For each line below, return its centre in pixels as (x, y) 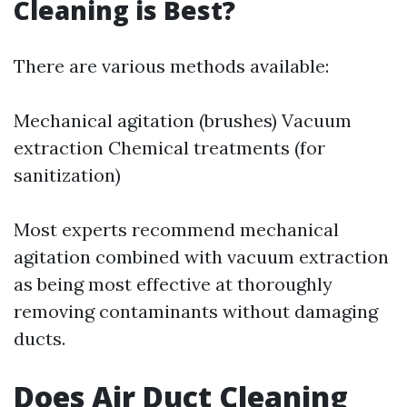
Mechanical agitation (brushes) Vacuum (183, 120)
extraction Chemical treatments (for (169, 148)
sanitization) (67, 175)
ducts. (40, 338)
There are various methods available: (171, 66)
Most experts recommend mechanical (176, 229)
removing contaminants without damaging (196, 311)
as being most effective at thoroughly (173, 284)
